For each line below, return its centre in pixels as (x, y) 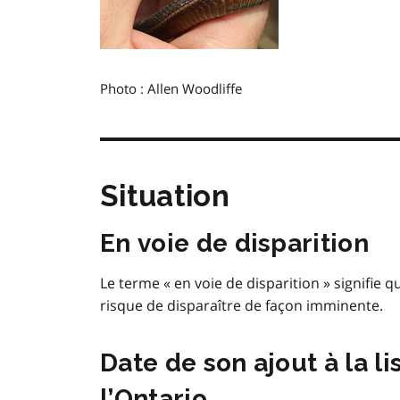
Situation (165, 196)
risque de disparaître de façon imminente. (242, 306)
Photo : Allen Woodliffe (171, 89)
